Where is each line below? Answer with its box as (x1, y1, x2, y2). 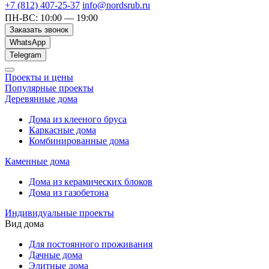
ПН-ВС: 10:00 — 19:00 (5, 13, 98, 23)
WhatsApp (10, 38, 46, 47)
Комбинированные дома (29, 136, 129, 146)
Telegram (10, 50, 41, 59)
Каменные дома (5, 156, 70, 166)
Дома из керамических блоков (29, 177, 153, 187)
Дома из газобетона (29, 187, 109, 198)
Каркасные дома (29, 125, 96, 135)
